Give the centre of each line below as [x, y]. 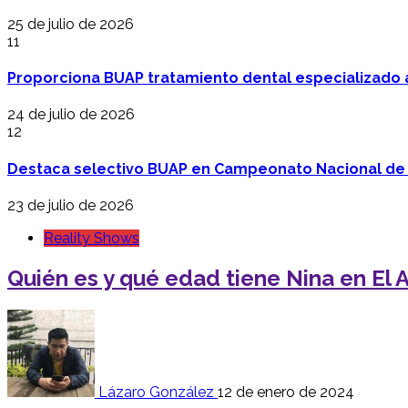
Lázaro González [156, 392]
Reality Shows [92, 238]
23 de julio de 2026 [71, 205]
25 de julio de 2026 [71, 24]
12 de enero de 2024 [286, 392]
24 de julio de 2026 [71, 115]
